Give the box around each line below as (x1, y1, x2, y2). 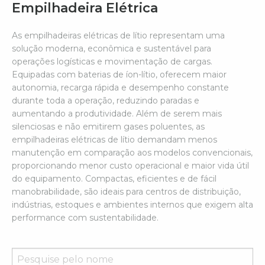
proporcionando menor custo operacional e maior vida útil (12, 160, 249, 171)
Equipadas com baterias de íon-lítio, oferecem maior (12, 69, 227, 80)
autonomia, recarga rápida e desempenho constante (12, 82, 229, 93)
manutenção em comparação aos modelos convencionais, (12, 147, 253, 158)
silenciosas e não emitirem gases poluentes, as (12, 121, 205, 132)
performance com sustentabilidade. (12, 212, 159, 223)
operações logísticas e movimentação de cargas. (12, 56, 212, 67)
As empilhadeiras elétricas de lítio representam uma (12, 30, 225, 41)
